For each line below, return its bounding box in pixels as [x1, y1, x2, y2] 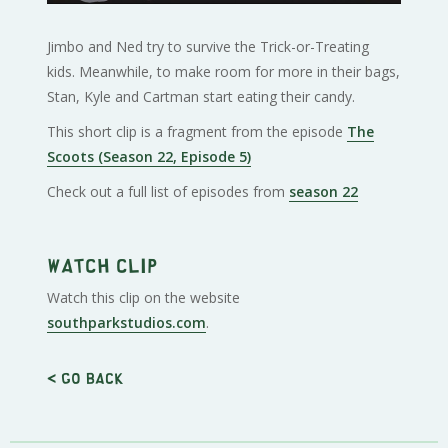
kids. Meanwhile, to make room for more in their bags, [47, 61, 401, 81]
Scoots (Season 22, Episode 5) [47, 146, 252, 166]
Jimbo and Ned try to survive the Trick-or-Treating [47, 36, 370, 56]
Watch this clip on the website [47, 287, 241, 307]
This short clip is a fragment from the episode [47, 121, 348, 141]
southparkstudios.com [47, 312, 207, 332]
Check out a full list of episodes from [47, 181, 290, 201]
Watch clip [47, 259, 159, 269]
